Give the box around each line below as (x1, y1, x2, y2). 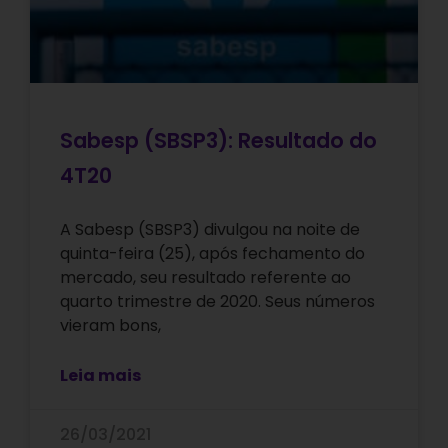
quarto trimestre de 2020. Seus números (60, 290, 375, 314)
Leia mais (60, 364, 141, 388)
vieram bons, (60, 314, 161, 338)
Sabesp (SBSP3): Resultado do (60, 126, 377, 156)
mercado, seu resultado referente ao (60, 266, 351, 290)
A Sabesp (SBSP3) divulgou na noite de (60, 218, 360, 242)
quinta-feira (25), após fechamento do (60, 242, 365, 266)
